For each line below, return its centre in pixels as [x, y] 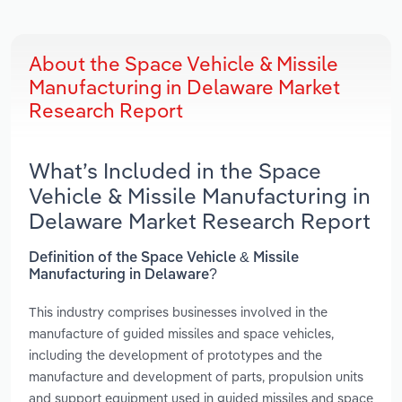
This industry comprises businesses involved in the [178, 311]
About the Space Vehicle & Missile [184, 64]
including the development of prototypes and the [175, 354]
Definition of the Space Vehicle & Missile [164, 258]
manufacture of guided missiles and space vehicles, [181, 333]
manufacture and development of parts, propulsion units [196, 376]
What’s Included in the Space [175, 171]
